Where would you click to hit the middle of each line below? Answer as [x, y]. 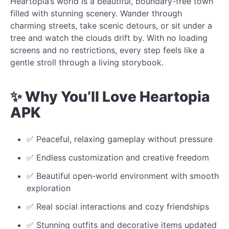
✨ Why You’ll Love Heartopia [110, 96]
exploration [49, 188]
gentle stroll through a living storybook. [87, 62]
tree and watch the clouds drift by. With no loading [109, 38]
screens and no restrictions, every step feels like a [107, 50]
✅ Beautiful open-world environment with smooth [123, 176]
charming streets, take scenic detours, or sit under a [111, 25]
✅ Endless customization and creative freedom [118, 157]
